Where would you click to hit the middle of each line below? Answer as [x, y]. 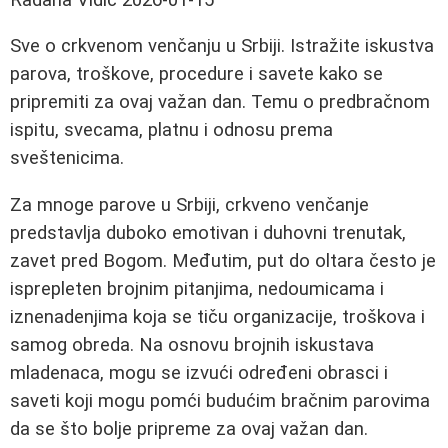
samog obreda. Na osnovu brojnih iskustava [192, 345]
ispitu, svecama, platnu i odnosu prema [171, 130]
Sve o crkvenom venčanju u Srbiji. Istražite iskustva [222, 46]
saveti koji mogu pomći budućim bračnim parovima [220, 401]
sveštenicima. [67, 158]
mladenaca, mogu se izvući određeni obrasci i [199, 373]
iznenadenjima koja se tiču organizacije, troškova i [217, 317]
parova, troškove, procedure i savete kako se [196, 74]
